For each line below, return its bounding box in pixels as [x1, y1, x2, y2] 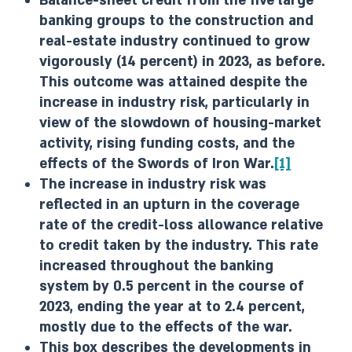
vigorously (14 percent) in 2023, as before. [39, 53, 325, 71]
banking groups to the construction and [39, 12, 313, 30]
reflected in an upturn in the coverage [39, 196, 299, 214]
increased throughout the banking [39, 257, 273, 275]
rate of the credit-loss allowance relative [39, 216, 323, 234]
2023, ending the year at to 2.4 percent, [39, 298, 305, 316]
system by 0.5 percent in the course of [39, 277, 304, 295]
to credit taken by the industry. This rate [39, 236, 318, 255]
